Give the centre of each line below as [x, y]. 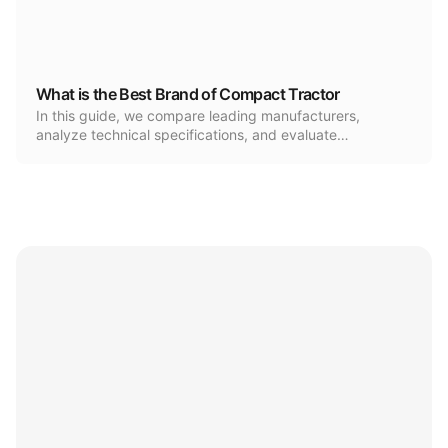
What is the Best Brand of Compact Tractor [188, 94]
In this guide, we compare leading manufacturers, [198, 115]
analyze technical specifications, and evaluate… [192, 134]
